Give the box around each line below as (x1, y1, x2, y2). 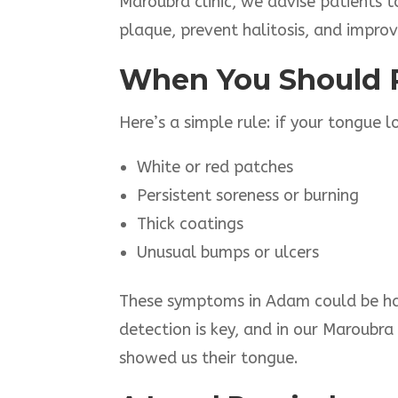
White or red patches (137, 157, 294, 178)
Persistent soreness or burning (137, 186, 360, 206)
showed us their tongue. (119, 348, 299, 369)
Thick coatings (137, 214, 244, 235)
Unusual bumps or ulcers (137, 243, 320, 263)
